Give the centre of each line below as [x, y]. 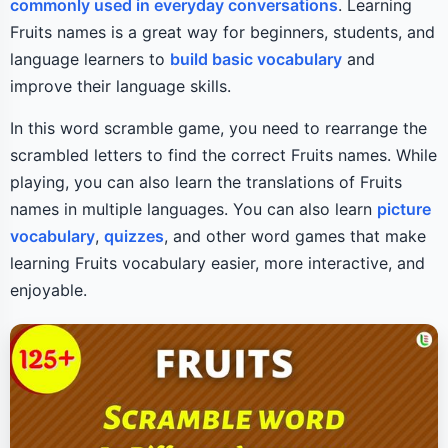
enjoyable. [48, 290]
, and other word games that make [295, 236]
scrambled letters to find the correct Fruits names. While [223, 155]
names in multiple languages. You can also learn [193, 209]
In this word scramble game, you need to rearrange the [218, 128]
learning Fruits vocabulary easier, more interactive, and [217, 263]
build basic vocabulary [256, 59]
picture [404, 209]
